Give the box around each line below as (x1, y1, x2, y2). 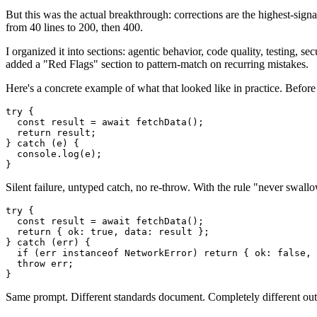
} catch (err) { (6, 237, 91, 248)
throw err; (6, 258, 74, 270)
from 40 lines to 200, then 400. (6, 21, 143, 34)
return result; (6, 127, 96, 139)
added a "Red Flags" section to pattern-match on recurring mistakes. (6, 58, 309, 71)
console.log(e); (6, 149, 102, 160)
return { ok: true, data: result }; (6, 226, 209, 238)
